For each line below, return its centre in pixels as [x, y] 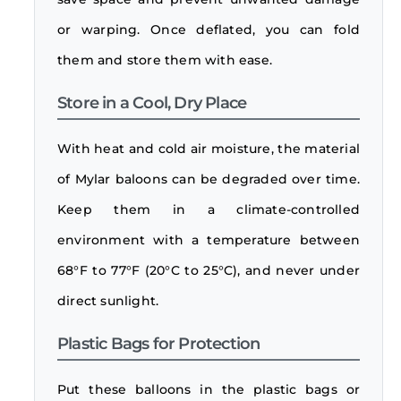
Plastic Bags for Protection [159, 344]
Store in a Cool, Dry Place [152, 103]
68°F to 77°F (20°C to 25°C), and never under [209, 271]
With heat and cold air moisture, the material [209, 149]
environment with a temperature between [209, 240]
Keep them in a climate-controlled [209, 210]
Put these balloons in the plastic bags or [209, 390]
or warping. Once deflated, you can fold [209, 30]
